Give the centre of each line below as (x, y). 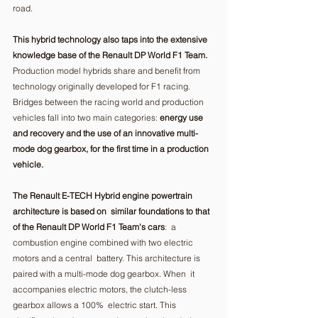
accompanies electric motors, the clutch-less (101, 289)
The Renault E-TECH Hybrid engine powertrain (104, 195)
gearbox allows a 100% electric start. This (95, 305)
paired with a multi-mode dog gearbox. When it (105, 273)
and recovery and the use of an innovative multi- (105, 133)
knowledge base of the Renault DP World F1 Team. (110, 55)
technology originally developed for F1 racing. (103, 86)
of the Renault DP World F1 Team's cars (89, 226)
